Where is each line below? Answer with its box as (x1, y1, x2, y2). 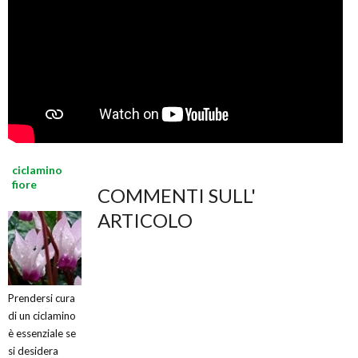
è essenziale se (8, 326, 76, 340)
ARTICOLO (97, 209, 193, 233)
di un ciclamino (8, 308, 76, 322)
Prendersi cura (8, 291, 75, 304)
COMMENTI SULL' (97, 184, 257, 208)
